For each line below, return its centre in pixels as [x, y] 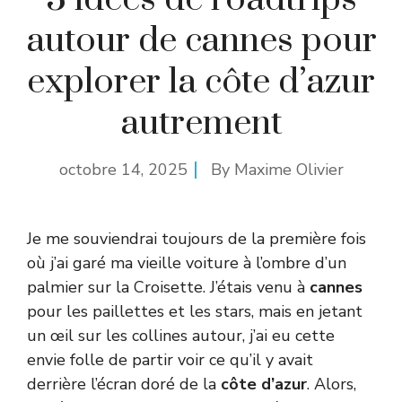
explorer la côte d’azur [201, 83]
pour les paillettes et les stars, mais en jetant [195, 312]
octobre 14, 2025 [123, 170]
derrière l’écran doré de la [124, 385]
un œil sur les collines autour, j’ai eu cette [181, 336]
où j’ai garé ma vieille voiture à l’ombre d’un [187, 263]
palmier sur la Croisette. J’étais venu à [168, 288]
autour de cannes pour [201, 41]
